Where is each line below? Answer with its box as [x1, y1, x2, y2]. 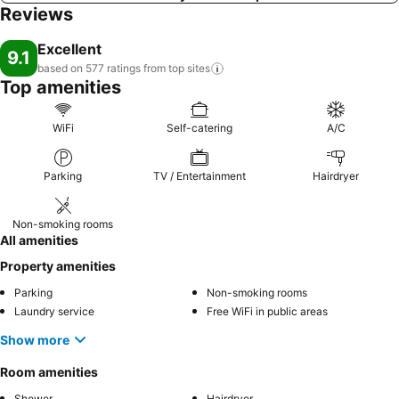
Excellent [37, 40, 102, 58]
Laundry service [14, 305, 94, 318]
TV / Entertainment [152, 169, 246, 183]
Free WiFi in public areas [207, 305, 328, 318]
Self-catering [166, 121, 232, 134]
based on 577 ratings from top [37, 61, 184, 75]
